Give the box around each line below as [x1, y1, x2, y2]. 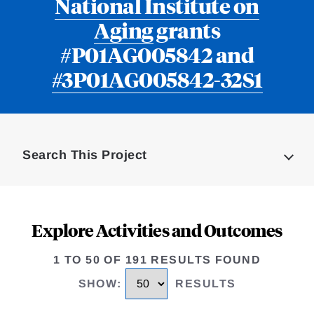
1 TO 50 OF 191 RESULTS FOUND [53, 254, 261, 266]
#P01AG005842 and [60, 41, 254, 69]
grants [153, 16, 220, 44]
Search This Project [22, 148, 147, 163]
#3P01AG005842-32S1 [51, 65, 263, 93]
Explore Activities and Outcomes [32, 219, 282, 242]
